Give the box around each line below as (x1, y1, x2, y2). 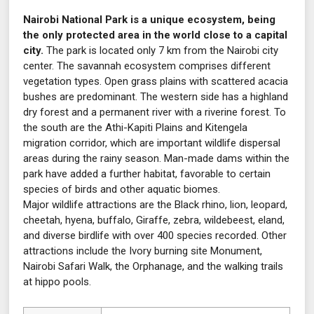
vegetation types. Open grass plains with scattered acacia (23, 74, 289, 88)
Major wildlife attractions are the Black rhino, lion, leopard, (23, 198, 288, 211)
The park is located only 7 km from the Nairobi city (43, 43, 279, 57)
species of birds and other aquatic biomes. (23, 182, 221, 196)
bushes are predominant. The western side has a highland (23, 90, 289, 103)
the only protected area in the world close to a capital (23, 28, 288, 41)
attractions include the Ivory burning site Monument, (23, 244, 263, 257)
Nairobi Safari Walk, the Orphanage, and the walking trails (23, 259, 284, 273)
